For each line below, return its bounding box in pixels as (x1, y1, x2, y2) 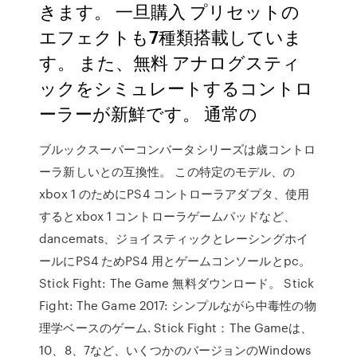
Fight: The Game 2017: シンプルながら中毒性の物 (39, 296, 316, 314)
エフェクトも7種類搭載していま (39, 24, 303, 49)
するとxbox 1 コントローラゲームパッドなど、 (39, 207, 296, 225)
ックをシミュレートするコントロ (39, 75, 314, 100)
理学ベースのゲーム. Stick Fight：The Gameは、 (39, 319, 313, 336)
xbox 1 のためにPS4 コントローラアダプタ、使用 (39, 185, 310, 202)
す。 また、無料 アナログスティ (39, 49, 301, 74)
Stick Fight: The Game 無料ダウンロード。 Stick (39, 274, 314, 292)
